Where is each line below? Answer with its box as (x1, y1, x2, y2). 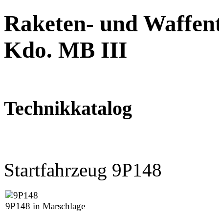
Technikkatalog (4, 97, 132, 119)
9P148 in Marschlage (5, 200, 85, 211)
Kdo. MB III (4, 37, 127, 63)
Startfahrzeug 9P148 (4, 159, 162, 180)
